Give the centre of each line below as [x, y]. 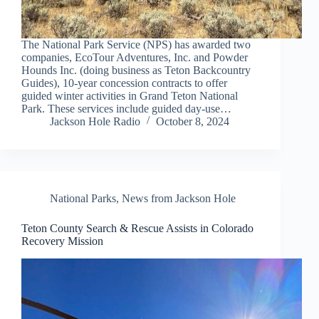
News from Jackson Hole [179, 199]
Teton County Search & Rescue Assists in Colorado [137, 229]
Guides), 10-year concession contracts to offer [124, 83]
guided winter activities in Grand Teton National [130, 96]
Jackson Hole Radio [95, 122]
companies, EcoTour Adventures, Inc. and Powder [135, 58]
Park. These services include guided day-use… [126, 109]
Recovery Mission [62, 241]
